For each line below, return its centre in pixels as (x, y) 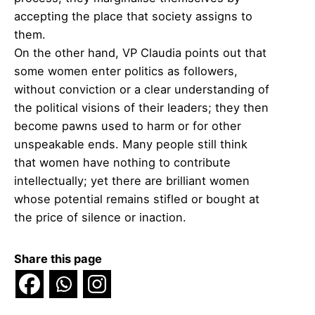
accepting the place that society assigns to (133, 17)
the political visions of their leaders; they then (141, 108)
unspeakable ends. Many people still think (131, 144)
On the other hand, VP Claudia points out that (140, 53)
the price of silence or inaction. (100, 218)
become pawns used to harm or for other (128, 126)
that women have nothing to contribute (122, 163)
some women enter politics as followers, (126, 71)
